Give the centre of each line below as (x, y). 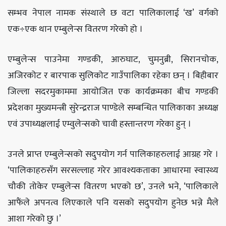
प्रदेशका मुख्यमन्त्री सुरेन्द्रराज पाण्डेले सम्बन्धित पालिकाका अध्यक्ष (113, 108)
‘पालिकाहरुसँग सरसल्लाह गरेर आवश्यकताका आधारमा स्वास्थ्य (113, 170)
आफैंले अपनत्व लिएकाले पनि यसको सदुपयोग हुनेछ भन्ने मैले (113, 203)
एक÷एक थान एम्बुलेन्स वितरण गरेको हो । (75, 29)
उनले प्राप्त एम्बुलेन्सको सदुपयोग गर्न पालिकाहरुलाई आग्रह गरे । (113, 154)
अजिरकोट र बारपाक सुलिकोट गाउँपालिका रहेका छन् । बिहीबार (113, 75)
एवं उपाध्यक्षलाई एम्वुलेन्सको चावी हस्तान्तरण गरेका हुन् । (99, 124)
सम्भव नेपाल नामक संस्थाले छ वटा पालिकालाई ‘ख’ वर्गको (113, 13)
